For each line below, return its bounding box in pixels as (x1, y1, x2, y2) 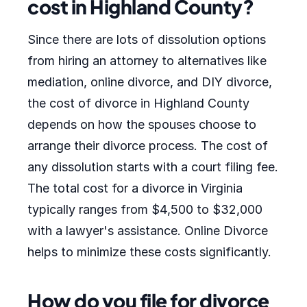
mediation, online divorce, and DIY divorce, (27, 75, 272, 89)
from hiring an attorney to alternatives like (27, 53, 267, 68)
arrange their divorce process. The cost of (27, 138, 268, 153)
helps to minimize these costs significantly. (27, 245, 271, 259)
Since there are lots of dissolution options (27, 32, 266, 47)
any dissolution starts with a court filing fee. (27, 160, 278, 174)
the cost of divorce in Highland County (27, 96, 249, 110)
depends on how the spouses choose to (27, 117, 256, 132)
